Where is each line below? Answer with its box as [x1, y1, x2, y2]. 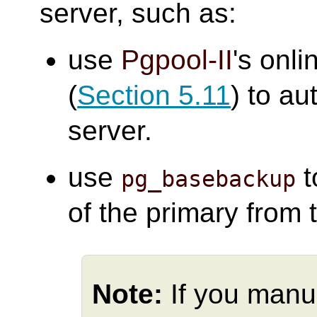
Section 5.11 [77, 80, 231, 111]
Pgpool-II [121, 45, 234, 76]
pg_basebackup [121, 166, 296, 192]
